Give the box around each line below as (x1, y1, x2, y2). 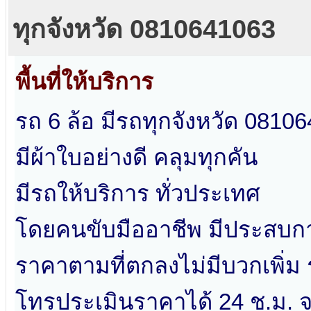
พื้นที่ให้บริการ (15, 69, 153, 95)
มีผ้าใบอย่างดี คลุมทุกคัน (15, 144, 258, 171)
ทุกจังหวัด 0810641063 (12, 15, 276, 44)
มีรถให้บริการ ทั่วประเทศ (15, 180, 260, 207)
